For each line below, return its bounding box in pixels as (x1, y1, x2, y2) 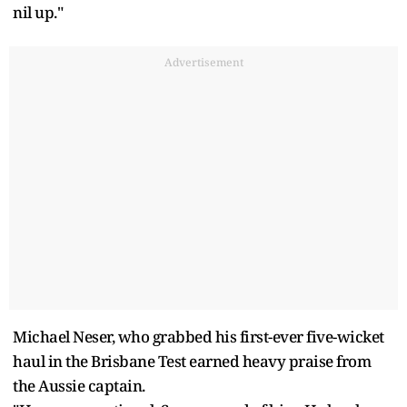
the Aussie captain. (13, 374, 145, 396)
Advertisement (164, 54, 243, 70)
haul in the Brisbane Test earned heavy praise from (13, 350, 371, 372)
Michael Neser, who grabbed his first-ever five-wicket (13, 325, 384, 347)
